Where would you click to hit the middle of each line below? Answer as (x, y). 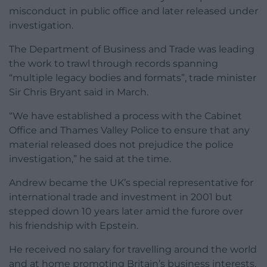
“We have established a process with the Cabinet (125, 116)
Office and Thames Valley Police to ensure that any (129, 130)
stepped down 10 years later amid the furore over (126, 211)
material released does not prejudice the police (121, 144)
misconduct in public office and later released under (133, 11)
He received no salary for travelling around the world (133, 249)
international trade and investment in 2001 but (121, 197)
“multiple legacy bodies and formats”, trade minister (133, 77)
